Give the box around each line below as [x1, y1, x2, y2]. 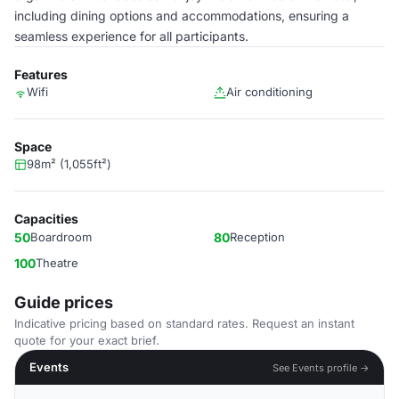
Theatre [36, 256, 78, 270]
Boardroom [30, 230, 92, 244]
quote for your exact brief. [14, 333, 159, 347]
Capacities [14, 211, 78, 226]
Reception [230, 230, 285, 244]
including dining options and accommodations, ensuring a [14, 8, 349, 23]
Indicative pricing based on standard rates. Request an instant [14, 316, 354, 330]
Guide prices [14, 293, 113, 312]
